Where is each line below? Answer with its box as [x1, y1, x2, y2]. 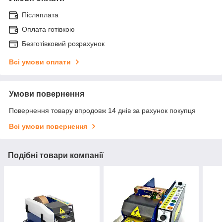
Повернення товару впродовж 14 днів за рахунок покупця [9, 106, 196, 114]
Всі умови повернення [9, 122, 87, 130]
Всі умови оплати [9, 57, 71, 66]
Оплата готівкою [22, 25, 75, 33]
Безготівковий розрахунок [22, 39, 105, 48]
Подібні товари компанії [8, 151, 104, 160]
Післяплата [22, 10, 58, 19]
